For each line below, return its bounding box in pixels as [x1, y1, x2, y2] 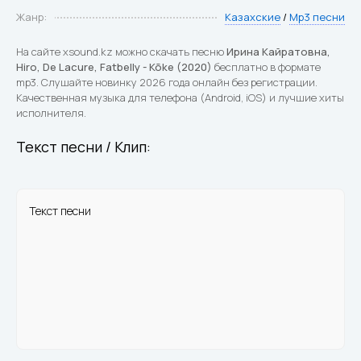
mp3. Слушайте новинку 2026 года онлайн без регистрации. [16, 75, 317, 89]
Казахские [225, 10, 280, 24]
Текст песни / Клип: [16, 137, 151, 156]
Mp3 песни [289, 10, 345, 24]
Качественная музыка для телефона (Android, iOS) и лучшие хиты [16, 90, 344, 105]
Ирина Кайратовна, [226, 44, 330, 59]
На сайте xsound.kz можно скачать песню [16, 44, 226, 59]
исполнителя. [16, 106, 86, 120]
